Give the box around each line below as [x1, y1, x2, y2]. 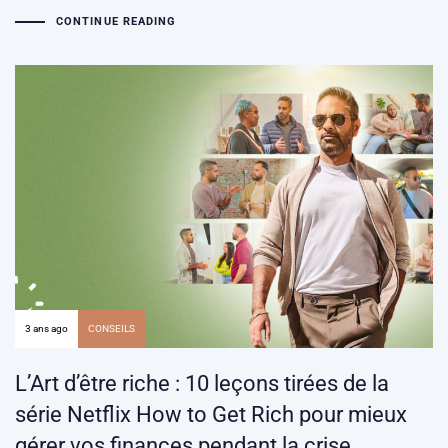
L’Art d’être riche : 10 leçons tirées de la [15, 370, 389, 396]
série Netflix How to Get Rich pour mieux [15, 401, 407, 427]
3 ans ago [25, 323, 68, 335]
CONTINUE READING [55, 15, 177, 29]
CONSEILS [88, 323, 135, 335]
